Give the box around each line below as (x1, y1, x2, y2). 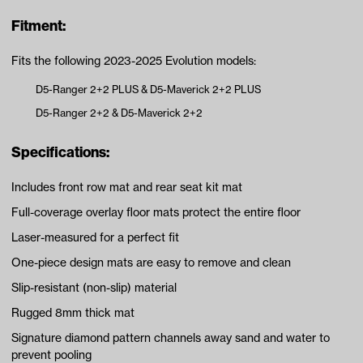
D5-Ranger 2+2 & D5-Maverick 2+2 (36, 105, 203, 119)
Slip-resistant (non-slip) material (11, 280, 177, 295)
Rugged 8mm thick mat (11, 305, 135, 320)
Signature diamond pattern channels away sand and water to (11, 330, 330, 345)
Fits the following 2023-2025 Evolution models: (11, 53, 256, 68)
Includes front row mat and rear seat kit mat (11, 179, 242, 194)
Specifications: (11, 142, 109, 161)
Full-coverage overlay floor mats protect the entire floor (11, 204, 301, 220)
